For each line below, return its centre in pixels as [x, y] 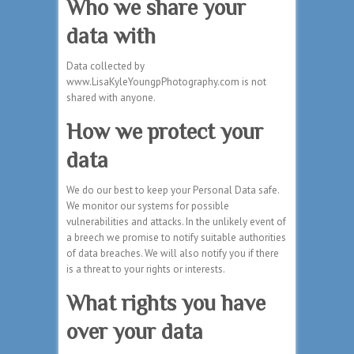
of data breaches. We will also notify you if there [173, 254]
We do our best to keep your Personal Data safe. [174, 190]
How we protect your [165, 132]
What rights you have [166, 303]
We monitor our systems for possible [148, 206]
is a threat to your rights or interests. [146, 269]
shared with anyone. [111, 98]
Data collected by [105, 66]
